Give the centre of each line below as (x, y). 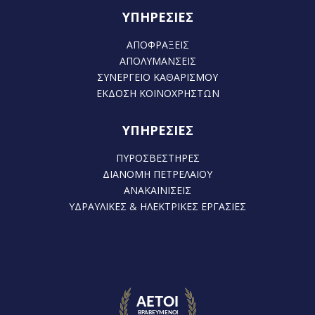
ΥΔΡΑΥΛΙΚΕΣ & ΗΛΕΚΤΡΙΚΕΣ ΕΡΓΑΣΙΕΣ (157, 206)
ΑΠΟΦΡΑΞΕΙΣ (157, 45)
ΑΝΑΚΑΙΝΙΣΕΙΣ (157, 190)
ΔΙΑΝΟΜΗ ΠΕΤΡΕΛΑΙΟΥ (157, 174)
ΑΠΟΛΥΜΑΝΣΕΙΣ (157, 61)
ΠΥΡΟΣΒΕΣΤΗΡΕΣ (157, 158)
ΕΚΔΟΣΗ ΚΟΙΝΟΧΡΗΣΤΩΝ (157, 93)
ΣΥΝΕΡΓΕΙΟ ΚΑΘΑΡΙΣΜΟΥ (157, 77)
